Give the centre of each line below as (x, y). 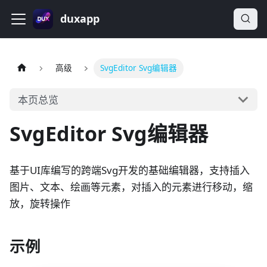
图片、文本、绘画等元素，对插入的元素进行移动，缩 (131, 187)
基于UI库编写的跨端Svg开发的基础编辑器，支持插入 (130, 170)
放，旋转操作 (40, 203)
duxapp (80, 19)
